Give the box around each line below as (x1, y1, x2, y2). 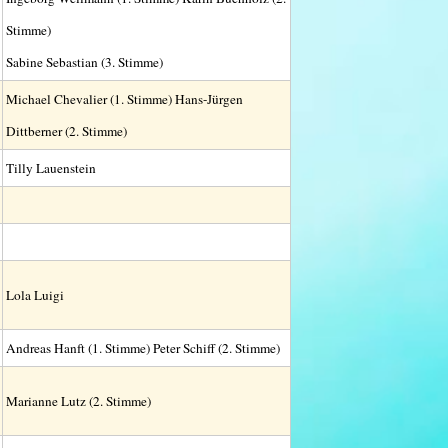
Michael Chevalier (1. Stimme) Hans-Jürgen (5, 90, 243, 108)
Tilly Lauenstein (5, 159, 96, 177)
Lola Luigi (5, 286, 64, 304)
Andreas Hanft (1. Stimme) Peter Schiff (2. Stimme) (5, 339, 280, 357)
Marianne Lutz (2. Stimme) (5, 392, 151, 410)
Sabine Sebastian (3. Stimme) (5, 53, 163, 71)
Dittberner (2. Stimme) (5, 122, 127, 140)
